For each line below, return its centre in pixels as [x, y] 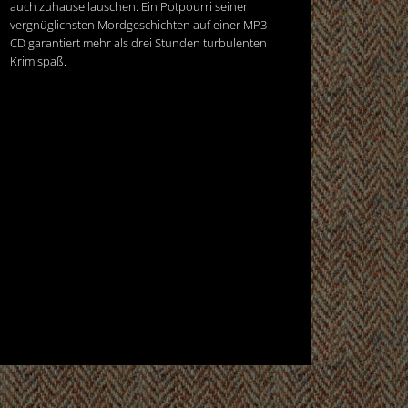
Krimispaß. [38, 61]
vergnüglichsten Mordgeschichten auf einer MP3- [140, 24]
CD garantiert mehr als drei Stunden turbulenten [138, 42]
